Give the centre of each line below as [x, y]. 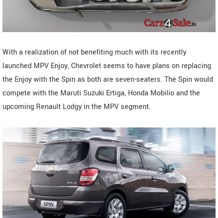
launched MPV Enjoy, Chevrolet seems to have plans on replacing [107, 66]
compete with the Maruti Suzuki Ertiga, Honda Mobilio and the [101, 93]
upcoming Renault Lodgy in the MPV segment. [77, 107]
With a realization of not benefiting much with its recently [94, 52]
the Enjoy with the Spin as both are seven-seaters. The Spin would [108, 79]
